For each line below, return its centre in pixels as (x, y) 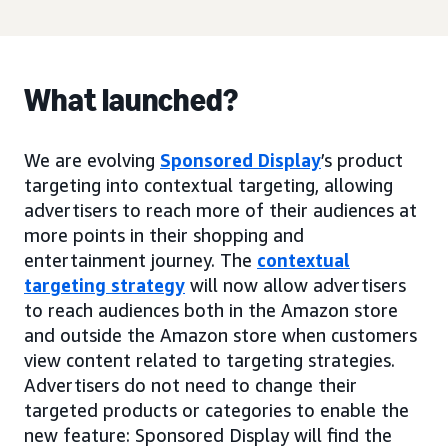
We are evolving (92, 160)
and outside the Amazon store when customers (220, 335)
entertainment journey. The (140, 260)
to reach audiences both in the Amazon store (211, 310)
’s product (362, 160)
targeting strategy (104, 285)
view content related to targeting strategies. (209, 360)
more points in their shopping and (164, 235)
